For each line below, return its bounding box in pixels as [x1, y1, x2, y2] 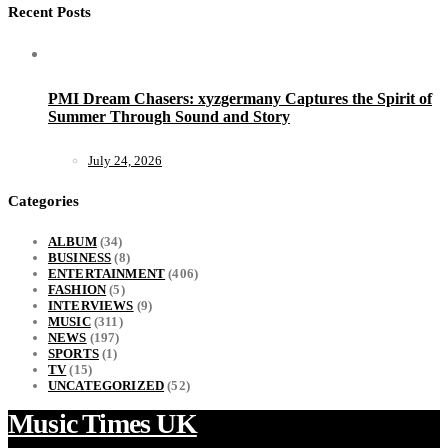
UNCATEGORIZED [48, 378, 165, 394]
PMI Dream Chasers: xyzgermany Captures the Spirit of [48, 89, 432, 107]
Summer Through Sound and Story [48, 107, 290, 125]
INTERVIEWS [48, 298, 134, 314]
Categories [8, 192, 79, 209]
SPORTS [48, 346, 99, 362]
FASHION [48, 282, 107, 298]
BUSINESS [48, 250, 112, 266]
